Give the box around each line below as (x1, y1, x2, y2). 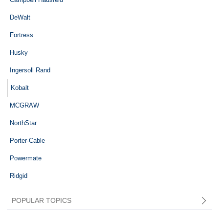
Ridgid (9, 172, 27, 180)
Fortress (9, 31, 33, 39)
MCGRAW (9, 102, 39, 109)
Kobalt (10, 84, 29, 92)
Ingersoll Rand (9, 66, 50, 74)
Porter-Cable (9, 137, 45, 145)
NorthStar (9, 119, 37, 127)
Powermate (9, 154, 42, 162)
